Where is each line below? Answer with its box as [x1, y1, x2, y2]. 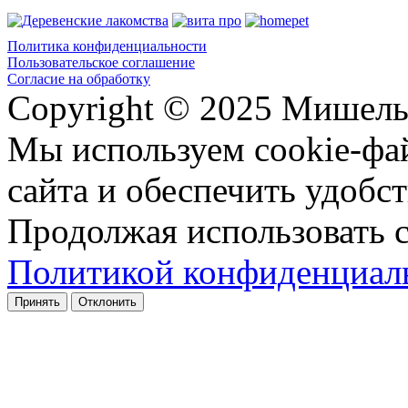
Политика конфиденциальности [7, 37, 207, 54]
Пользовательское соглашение [7, 54, 195, 70]
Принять [15, 294, 60, 309]
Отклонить [78, 294, 137, 309]
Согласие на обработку [7, 70, 150, 87]
